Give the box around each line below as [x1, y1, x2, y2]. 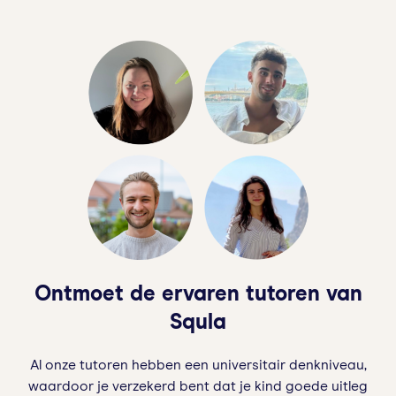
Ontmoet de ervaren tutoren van [34, 283, 362, 305]
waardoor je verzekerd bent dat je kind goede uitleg [28, 378, 368, 393]
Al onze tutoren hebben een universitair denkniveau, [29, 357, 367, 372]
